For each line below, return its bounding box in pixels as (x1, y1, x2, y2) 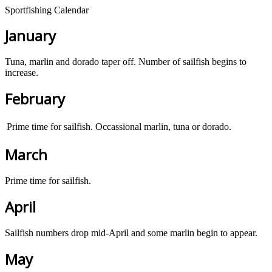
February (5, 89, 65, 109)
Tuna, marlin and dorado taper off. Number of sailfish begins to (5, 56, 246, 67)
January (5, 25, 56, 46)
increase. (5, 67, 38, 78)
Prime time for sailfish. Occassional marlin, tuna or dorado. (7, 121, 231, 132)
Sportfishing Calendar (5, 4, 89, 15)
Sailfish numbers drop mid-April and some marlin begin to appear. (5, 227, 257, 238)
